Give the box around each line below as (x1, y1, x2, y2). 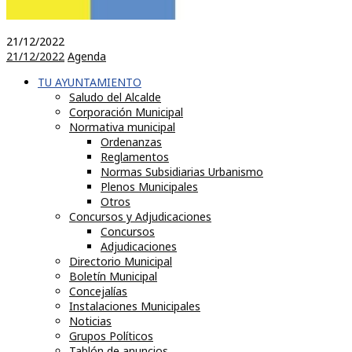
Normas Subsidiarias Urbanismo (101, 164, 263, 179)
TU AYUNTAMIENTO (38, 75, 141, 90)
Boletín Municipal (69, 269, 157, 284)
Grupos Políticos (69, 328, 153, 343)
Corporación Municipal (69, 104, 183, 119)
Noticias (69, 313, 112, 328)
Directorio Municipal (69, 254, 172, 269)
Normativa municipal (69, 119, 175, 134)
